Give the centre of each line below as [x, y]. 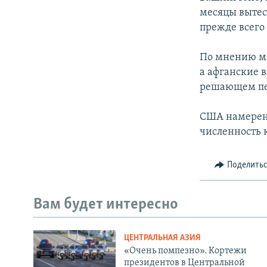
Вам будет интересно [106, 204]
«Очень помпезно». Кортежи [185, 251]
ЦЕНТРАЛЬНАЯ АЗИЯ [162, 238]
